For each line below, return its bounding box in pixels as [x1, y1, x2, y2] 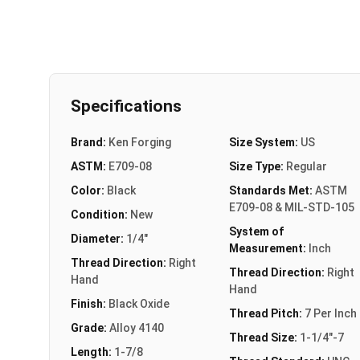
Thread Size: [228, 330, 300, 344]
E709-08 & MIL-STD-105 [228, 200, 354, 214]
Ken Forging [108, 135, 171, 149]
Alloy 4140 [109, 321, 164, 334]
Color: [71, 183, 107, 197]
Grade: [71, 321, 109, 334]
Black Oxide [108, 297, 170, 310]
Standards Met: [228, 183, 315, 197]
